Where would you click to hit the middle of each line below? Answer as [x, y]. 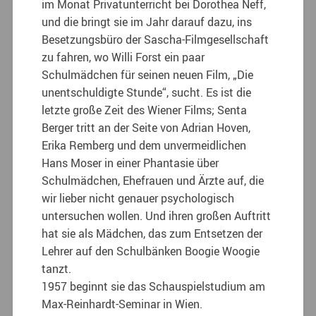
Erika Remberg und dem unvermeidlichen [144, 145]
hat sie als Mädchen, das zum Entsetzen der [152, 233]
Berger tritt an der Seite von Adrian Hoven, [146, 127]
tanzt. [57, 268]
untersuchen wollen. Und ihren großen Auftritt [157, 215]
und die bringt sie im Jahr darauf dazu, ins [147, 22]
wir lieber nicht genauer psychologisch [138, 198]
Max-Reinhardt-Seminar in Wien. [122, 304]
